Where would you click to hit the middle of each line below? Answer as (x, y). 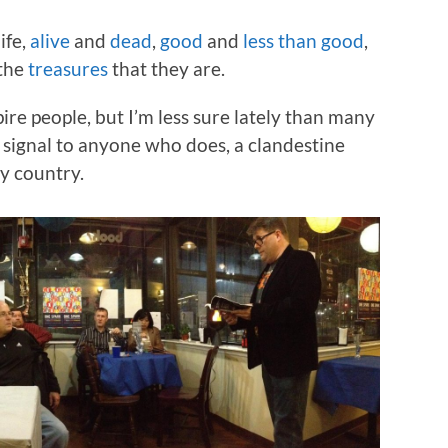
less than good (303, 41)
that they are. (166, 69)
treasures (68, 69)
